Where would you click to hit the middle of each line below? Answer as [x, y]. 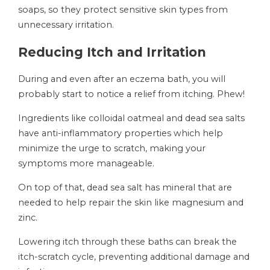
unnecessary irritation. [66, 25]
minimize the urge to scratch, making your [112, 148]
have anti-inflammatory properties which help [121, 133]
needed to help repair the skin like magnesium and [131, 202]
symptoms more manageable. [86, 163]
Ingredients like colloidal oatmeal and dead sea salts [131, 118]
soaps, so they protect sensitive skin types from [123, 10]
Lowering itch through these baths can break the [127, 242]
